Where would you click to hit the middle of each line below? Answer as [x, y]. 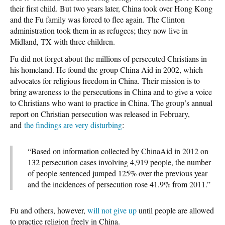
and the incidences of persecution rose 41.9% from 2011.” [119, 184]
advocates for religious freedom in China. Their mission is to [105, 80]
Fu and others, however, [49, 210]
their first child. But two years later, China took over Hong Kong [111, 8]
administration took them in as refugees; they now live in [99, 30]
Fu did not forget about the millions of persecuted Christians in [108, 58]
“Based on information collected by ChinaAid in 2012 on [118, 151]
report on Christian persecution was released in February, [100, 114]
